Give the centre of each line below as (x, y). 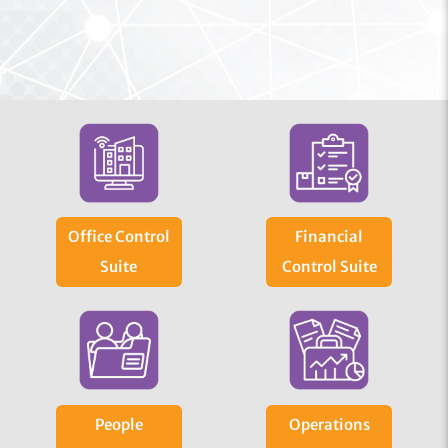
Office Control (118, 237)
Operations (329, 424)
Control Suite (329, 267)
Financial (329, 237)
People (118, 424)
